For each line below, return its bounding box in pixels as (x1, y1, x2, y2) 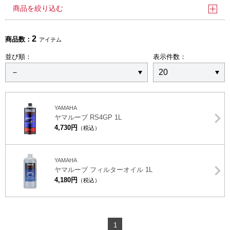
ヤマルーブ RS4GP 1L (54, 113, 122, 121)
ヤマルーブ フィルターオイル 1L (54, 166, 152, 174)
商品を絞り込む (13, 4, 63, 12)
